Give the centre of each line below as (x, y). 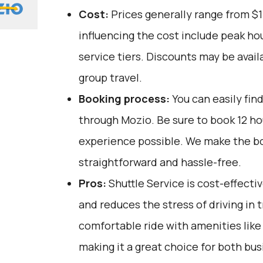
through (100, 120)
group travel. (110, 77)
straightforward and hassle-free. (160, 162)
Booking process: (124, 99)
